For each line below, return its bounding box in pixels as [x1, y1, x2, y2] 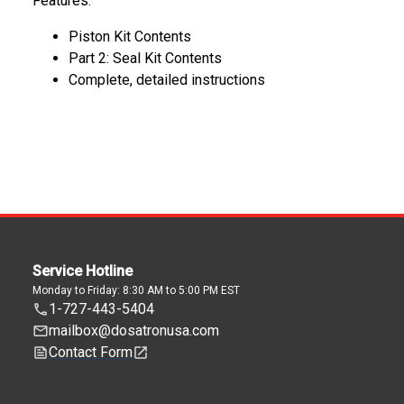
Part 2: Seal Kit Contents [69, 49, 222, 67]
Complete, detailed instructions [69, 70, 265, 88]
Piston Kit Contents [69, 27, 191, 45]
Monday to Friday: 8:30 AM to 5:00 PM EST [32, 284, 240, 297]
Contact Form [49, 344, 133, 361]
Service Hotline [32, 262, 133, 280]
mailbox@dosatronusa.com [49, 322, 219, 339]
